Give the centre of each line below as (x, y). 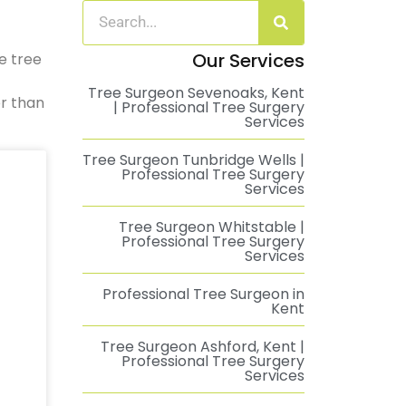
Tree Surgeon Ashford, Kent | (203, 347)
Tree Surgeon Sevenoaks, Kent (196, 93)
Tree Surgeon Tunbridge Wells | (193, 160)
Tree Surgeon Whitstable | (212, 227)
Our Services (248, 61)
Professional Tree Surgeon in (203, 294)
